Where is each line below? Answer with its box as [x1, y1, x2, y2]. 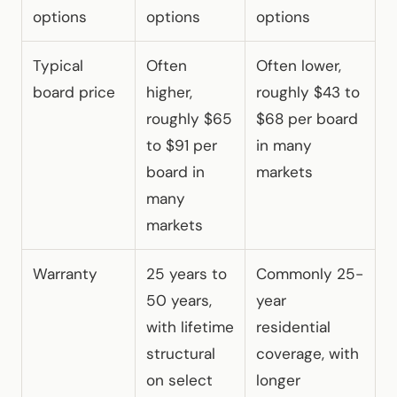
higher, [146, 82, 192, 102]
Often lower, [256, 55, 341, 75]
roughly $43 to [256, 82, 360, 102]
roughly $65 [146, 108, 232, 128]
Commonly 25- [256, 263, 363, 284]
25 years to [146, 263, 227, 284]
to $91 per [146, 135, 217, 155]
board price [33, 82, 115, 102]
